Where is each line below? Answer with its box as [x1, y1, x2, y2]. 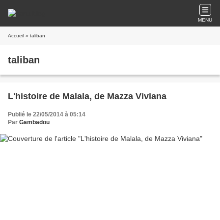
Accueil [8, 33, 24, 38]
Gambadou [19, 119, 50, 126]
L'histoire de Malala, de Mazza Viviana [8, 91, 166, 101]
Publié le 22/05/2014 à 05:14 [8, 111, 85, 118]
